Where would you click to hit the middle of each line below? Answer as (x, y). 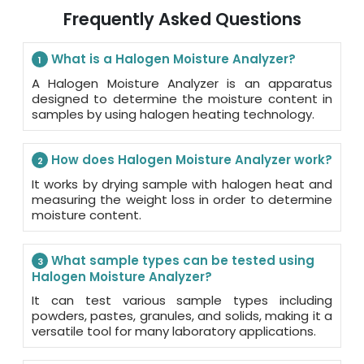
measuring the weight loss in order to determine (182, 199)
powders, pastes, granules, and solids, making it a (182, 315)
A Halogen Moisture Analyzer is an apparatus (182, 83)
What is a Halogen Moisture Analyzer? (172, 58)
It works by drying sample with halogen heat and (182, 184)
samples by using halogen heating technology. (173, 114)
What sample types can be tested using (181, 260)
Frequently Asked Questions (182, 19)
